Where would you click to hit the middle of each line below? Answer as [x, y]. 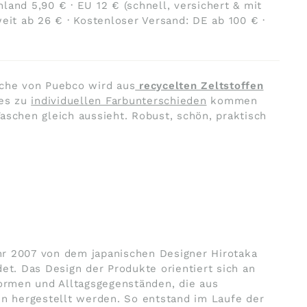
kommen [232, 100]
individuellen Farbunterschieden [119, 100]
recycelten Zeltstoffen [199, 85]
